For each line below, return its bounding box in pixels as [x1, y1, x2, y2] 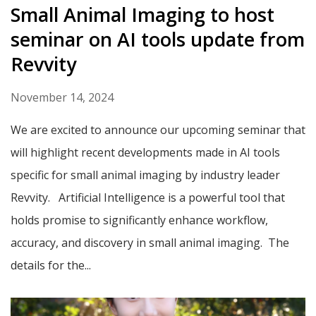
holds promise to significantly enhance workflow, [11, 212, 268, 229]
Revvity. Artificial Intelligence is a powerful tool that [11, 190, 285, 206]
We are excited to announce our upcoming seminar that [11, 122, 305, 138]
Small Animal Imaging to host [11, 1, 274, 28]
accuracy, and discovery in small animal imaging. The [11, 235, 289, 251]
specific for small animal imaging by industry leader [11, 167, 280, 183]
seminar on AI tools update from [11, 26, 305, 53]
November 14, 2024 [11, 90, 114, 106]
